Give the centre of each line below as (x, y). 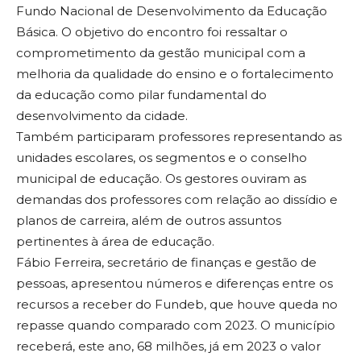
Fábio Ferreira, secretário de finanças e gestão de (166, 263)
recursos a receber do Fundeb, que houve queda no (177, 305)
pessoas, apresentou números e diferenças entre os (174, 284)
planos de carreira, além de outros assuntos (149, 221)
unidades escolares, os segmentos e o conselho (162, 158)
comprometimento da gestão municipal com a (161, 53)
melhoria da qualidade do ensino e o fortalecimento (175, 74)
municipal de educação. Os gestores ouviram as (161, 179)
